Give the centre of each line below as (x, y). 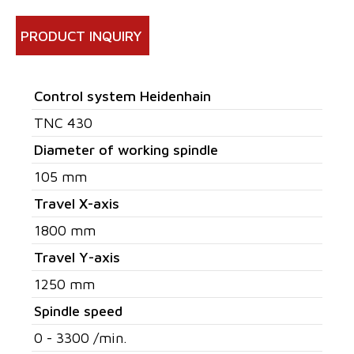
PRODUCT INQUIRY (81, 36)
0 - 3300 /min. (81, 338)
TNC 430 (63, 123)
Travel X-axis (77, 203)
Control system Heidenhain (122, 96)
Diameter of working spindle (126, 150)
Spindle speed (78, 311)
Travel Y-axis (77, 257)
